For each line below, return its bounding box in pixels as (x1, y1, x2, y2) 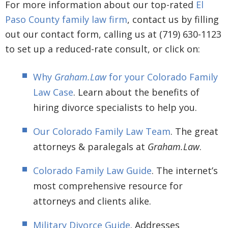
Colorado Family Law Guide (33, 164, 152, 177)
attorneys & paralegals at (33, 140, 148, 153)
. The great (170, 125, 218, 137)
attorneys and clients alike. (33, 194, 151, 207)
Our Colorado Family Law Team (33, 125, 170, 137)
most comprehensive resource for (33, 179, 183, 192)
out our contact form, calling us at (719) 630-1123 (5, 27, 221, 40)
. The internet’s (152, 164, 218, 177)
